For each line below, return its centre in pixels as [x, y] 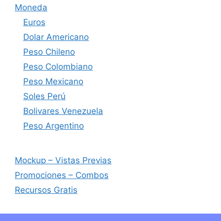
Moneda [31, 7]
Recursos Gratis [46, 190]
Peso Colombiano [58, 67]
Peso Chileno [49, 52]
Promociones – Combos [62, 175]
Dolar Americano [56, 37]
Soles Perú [44, 96]
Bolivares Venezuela [63, 111]
